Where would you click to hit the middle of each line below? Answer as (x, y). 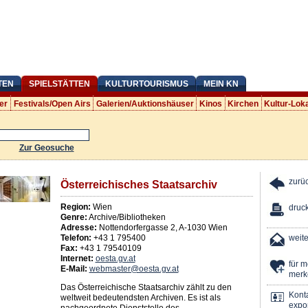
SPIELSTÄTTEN (59, 84)
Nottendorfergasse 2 (137, 228)
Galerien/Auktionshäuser (145, 103)
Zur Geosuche (46, 147)
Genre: (74, 218)
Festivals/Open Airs (52, 103)
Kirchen (243, 103)
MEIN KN (221, 84)
